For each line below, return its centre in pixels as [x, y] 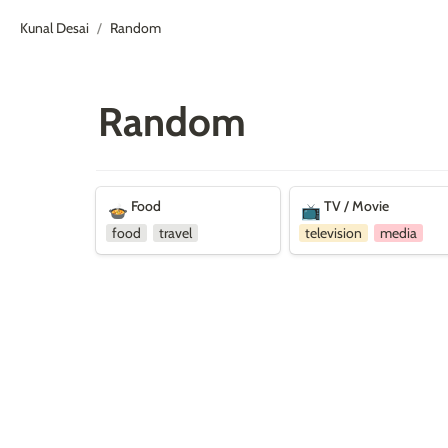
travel [175, 232]
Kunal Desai [54, 27]
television [334, 232]
